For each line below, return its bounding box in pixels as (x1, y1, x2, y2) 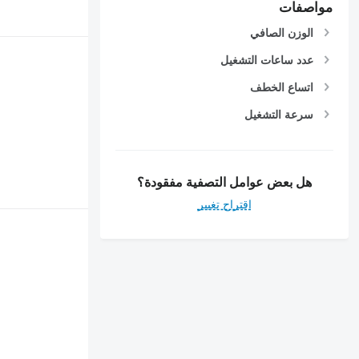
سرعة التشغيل (244, 108, 314, 122)
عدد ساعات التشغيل (220, 53, 314, 67)
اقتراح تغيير (197, 197, 252, 211)
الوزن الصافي (250, 26, 314, 39)
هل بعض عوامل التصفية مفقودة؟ (137, 175, 313, 189)
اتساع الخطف (250, 80, 314, 94)
